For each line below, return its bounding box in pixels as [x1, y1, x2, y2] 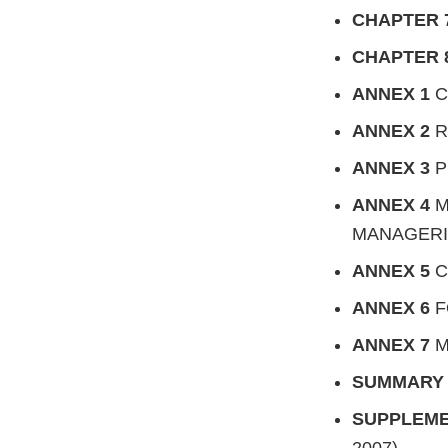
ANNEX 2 [352, 121, 435, 142]
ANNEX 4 [352, 195, 435, 216]
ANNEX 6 [352, 298, 435, 319]
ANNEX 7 [352, 335, 435, 356]
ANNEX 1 [352, 84, 435, 105]
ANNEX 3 [352, 158, 435, 179]
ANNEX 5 [352, 261, 435, 282]
